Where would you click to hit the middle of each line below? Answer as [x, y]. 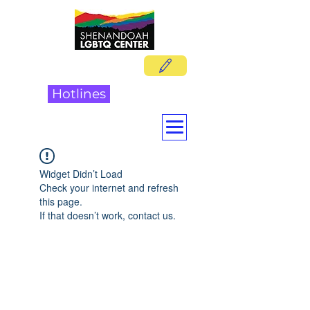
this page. [61, 201]
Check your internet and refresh [109, 188]
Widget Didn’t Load [81, 174]
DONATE [152, 95]
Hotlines [79, 94]
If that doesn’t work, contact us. [108, 215]
